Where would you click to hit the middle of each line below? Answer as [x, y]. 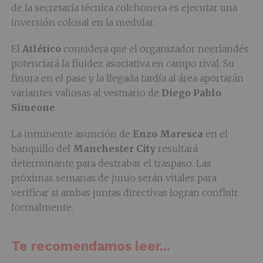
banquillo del [42, 149]
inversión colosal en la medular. [83, 22]
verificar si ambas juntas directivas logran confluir [124, 193]
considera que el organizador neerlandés [155, 49]
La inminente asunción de [72, 134]
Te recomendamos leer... [90, 246]
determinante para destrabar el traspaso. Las [111, 163]
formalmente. [42, 207]
